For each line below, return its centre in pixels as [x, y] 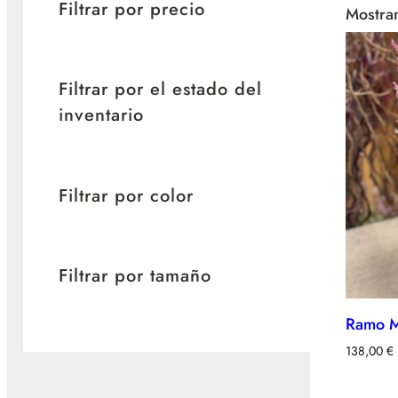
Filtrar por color [126, 195]
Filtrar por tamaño [135, 276]
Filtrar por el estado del [160, 90]
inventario [101, 115]
